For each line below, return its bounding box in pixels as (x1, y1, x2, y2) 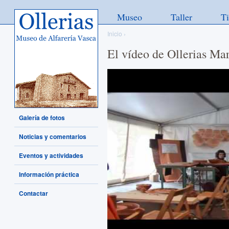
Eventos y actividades (19, 151, 83, 160)
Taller (171, 11, 192, 23)
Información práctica (19, 170, 79, 179)
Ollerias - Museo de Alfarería (14, 9, 97, 18)
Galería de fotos (19, 113, 65, 122)
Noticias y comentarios (19, 132, 86, 141)
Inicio (107, 29, 122, 38)
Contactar (19, 189, 48, 198)
